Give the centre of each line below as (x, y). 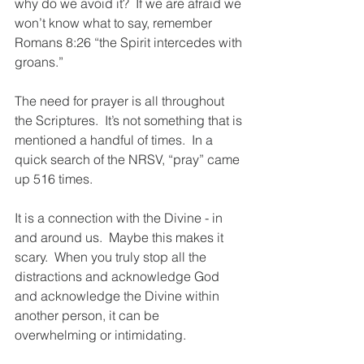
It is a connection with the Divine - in (120, 218)
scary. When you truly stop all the (112, 257)
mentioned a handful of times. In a (115, 140)
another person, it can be (89, 315)
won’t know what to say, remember (115, 23)
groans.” (39, 62)
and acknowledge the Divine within (119, 296)
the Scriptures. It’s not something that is (130, 120)
